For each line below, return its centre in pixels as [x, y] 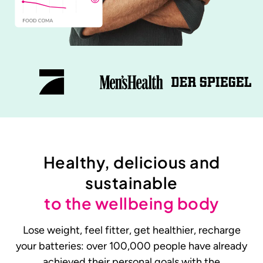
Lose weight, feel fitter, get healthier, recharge [131, 230]
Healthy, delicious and [131, 162]
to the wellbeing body [131, 203]
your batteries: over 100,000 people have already [131, 246]
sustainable [131, 182]
